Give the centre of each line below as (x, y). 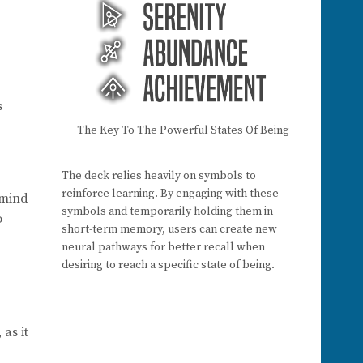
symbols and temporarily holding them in (167, 212)
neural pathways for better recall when (163, 248)
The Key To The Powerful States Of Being (183, 131)
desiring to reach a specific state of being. (168, 265)
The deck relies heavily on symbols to (159, 176)
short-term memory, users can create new (169, 230)
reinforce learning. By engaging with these (170, 194)
